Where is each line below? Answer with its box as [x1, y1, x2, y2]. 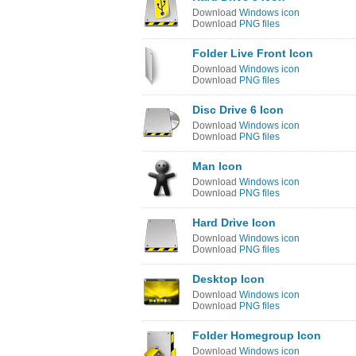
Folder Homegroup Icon [192, 329, 321, 342]
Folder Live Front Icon [192, 47, 313, 60]
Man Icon [192, 160, 242, 172]
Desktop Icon [192, 273, 265, 285]
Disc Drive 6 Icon [192, 103, 284, 116]
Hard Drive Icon [192, 216, 276, 229]
